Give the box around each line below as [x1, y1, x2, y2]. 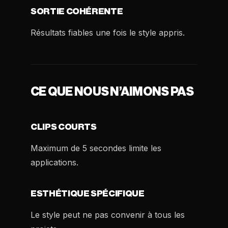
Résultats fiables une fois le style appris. [31, 27, 185, 38]
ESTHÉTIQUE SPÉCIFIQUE [31, 189, 145, 198]
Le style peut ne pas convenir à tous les [31, 210, 185, 220]
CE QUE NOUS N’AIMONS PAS [31, 85, 194, 98]
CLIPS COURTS [31, 123, 97, 131]
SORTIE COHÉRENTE [31, 7, 123, 16]
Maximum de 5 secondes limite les [31, 143, 161, 153]
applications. [31, 157, 78, 167]
